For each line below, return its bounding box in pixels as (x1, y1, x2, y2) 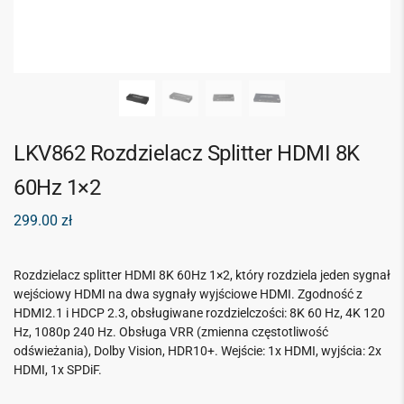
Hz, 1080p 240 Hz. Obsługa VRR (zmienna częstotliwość (14, 324, 328, 339)
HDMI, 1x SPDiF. (14, 362, 102, 377)
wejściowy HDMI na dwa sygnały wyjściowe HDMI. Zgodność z (14, 286, 363, 301)
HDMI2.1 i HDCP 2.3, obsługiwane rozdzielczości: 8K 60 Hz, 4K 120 (14, 305, 385, 320)
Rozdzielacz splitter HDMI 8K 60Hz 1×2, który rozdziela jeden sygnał (14, 267, 390, 282)
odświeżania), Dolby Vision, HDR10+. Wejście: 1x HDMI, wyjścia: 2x (14, 343, 381, 358)
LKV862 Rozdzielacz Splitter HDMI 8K (14, 141, 360, 166)
